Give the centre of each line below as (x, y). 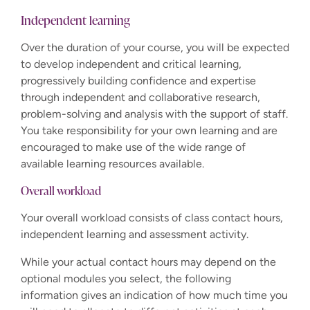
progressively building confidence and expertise (138, 80)
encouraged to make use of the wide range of (133, 147)
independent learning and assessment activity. (135, 234)
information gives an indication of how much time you (154, 295)
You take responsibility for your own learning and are (149, 130)
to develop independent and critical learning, (131, 64)
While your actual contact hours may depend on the (148, 262)
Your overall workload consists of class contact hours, (152, 217)
